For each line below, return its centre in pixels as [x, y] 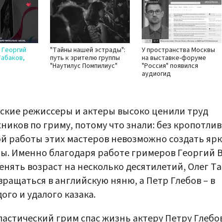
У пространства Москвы [178, 50]
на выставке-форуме [174, 58]
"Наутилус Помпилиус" [84, 66]
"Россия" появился [170, 66]
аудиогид [156, 74]
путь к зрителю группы [85, 58]
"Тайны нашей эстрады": [88, 50]
